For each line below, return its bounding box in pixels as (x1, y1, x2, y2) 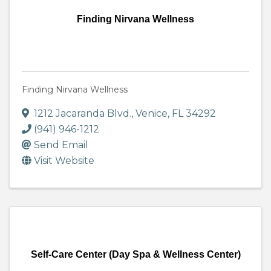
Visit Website (34, 155, 94, 167)
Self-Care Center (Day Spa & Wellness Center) (30, 249, 241, 260)
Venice (135, 108, 168, 120)
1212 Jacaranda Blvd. (34, 108, 131, 120)
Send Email (34, 139, 88, 151)
